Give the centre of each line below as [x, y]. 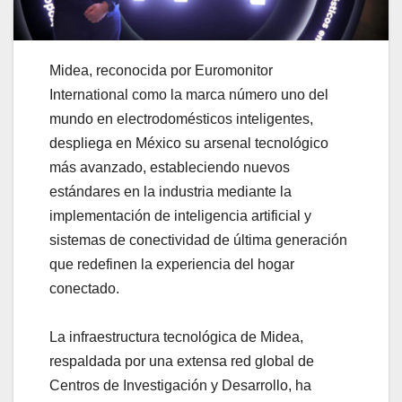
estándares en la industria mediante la [170, 191]
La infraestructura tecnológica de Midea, [176, 336]
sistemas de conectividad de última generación [198, 240]
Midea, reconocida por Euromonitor [161, 70]
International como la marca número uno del [189, 94]
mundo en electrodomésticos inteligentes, [181, 118]
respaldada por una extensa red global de [182, 361]
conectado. [84, 288]
